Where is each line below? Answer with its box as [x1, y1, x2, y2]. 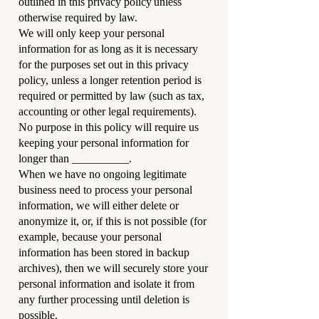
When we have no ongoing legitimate [19, 168, 187, 180]
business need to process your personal [19, 184, 192, 196]
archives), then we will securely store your [19, 262, 208, 274]
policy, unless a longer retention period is [19, 74, 202, 86]
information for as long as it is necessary [19, 43, 198, 55]
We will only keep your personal [19, 27, 164, 39]
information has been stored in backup [19, 246, 189, 258]
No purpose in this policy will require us [19, 121, 199, 133]
